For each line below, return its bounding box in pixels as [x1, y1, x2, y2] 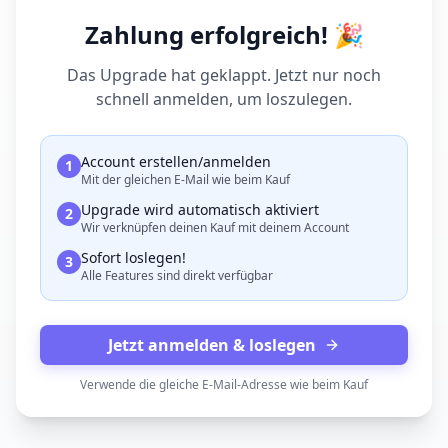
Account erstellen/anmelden [81, 152, 271, 171]
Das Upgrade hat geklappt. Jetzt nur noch [67, 64, 381, 86]
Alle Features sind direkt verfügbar [81, 267, 273, 284]
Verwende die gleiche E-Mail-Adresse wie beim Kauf [80, 376, 368, 393]
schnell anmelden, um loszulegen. [96, 88, 352, 110]
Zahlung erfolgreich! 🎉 [84, 18, 364, 51]
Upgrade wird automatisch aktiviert [81, 200, 319, 219]
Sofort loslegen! [81, 248, 186, 267]
